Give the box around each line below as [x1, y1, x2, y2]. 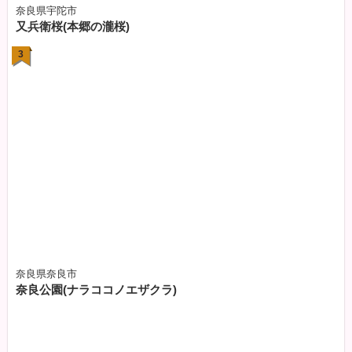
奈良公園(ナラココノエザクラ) [16, 283, 177, 297]
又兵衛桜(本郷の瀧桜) [16, 19, 130, 33]
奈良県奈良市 [16, 268, 77, 280]
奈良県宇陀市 [16, 4, 77, 16]
